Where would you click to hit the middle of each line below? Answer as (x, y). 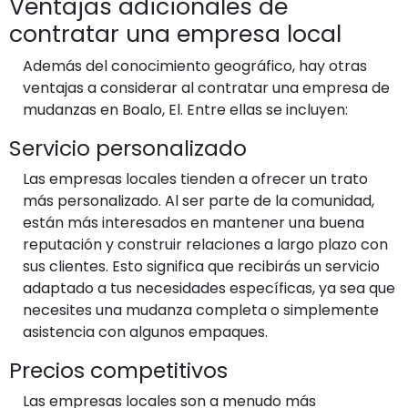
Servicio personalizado (128, 148)
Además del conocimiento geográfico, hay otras (195, 66)
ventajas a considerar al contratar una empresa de (206, 87)
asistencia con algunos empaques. (145, 331)
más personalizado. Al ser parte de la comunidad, (199, 200)
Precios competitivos (118, 370)
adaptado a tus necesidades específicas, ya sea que (209, 288)
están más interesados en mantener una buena (194, 222)
